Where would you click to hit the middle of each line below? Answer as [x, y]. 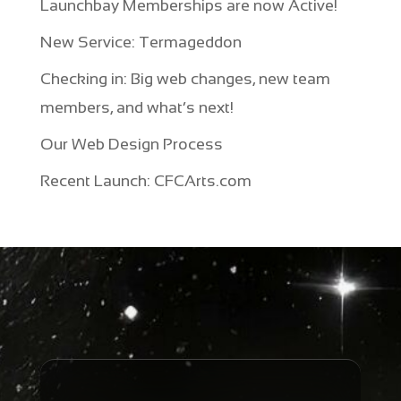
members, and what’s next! [137, 107]
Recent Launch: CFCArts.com [145, 181]
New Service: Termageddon [141, 42]
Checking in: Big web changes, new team [185, 79]
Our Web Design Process [131, 144]
